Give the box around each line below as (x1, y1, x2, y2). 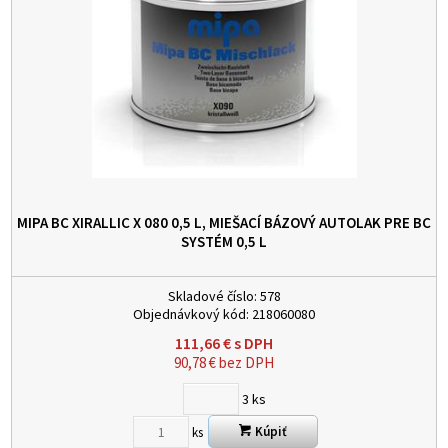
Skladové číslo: (167, 287, 257, 306)
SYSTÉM (181, 232, 236, 252)
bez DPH (216, 353, 274, 373)
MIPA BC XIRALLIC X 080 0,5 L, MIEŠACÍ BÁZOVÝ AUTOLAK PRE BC (17, 213, 431, 233)
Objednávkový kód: (133, 305, 249, 324)
